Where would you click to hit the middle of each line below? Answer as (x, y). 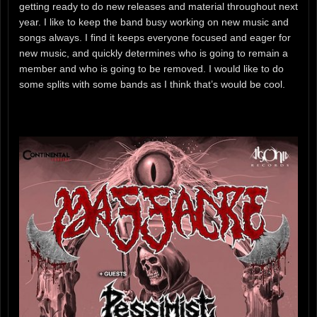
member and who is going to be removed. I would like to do (151, 68)
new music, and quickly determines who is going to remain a (154, 53)
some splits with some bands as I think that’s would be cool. (152, 84)
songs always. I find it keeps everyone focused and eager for (155, 37)
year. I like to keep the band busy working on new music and (154, 22)
